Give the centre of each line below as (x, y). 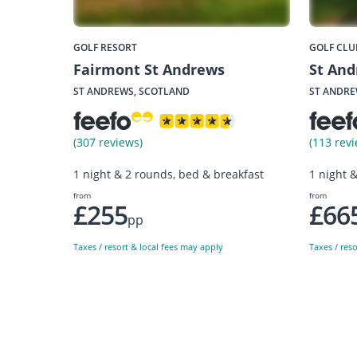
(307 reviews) (108, 143)
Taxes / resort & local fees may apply (148, 246)
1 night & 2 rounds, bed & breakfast (168, 175)
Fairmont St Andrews (149, 70)
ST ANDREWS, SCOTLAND (131, 92)
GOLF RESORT (105, 48)
